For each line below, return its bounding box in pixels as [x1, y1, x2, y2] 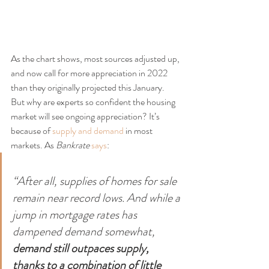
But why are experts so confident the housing [11, 95, 177, 109]
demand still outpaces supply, [13, 240, 151, 258]
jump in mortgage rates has [13, 206, 139, 224]
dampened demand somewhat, [13, 223, 157, 241]
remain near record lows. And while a [13, 189, 183, 207]
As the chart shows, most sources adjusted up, [11, 52, 181, 66]
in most [124, 124, 154, 138]
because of [11, 124, 52, 138]
